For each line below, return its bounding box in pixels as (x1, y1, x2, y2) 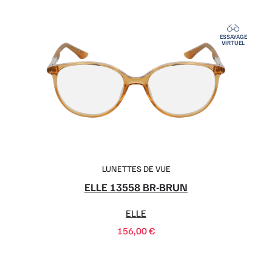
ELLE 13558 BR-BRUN (84, 180, 188, 194)
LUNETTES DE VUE (101, 163, 171, 174)
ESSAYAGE (219, 33, 247, 41)
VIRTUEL (222, 39, 245, 47)
